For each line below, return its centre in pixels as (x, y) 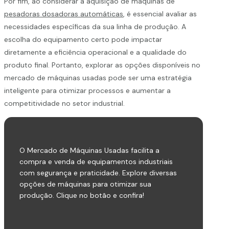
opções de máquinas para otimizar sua (85, 184)
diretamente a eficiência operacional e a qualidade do (95, 52)
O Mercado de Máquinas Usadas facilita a (89, 150)
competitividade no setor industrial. (64, 103)
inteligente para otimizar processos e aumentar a (87, 90)
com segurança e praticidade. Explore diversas (98, 173)
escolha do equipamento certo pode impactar (83, 39)
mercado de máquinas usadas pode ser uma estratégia (98, 77)
